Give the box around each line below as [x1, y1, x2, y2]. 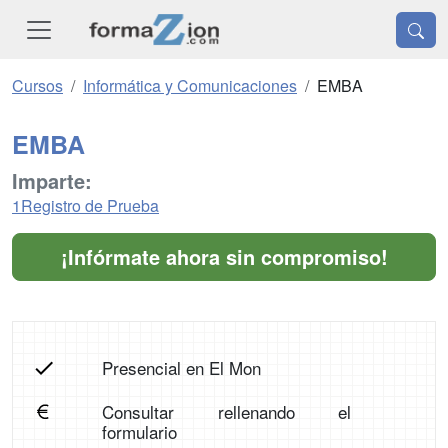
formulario [101, 419, 177, 445]
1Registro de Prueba [12, 194, 159, 218]
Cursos [12, 74, 63, 98]
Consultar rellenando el [101, 399, 352, 425]
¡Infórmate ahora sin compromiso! [60, 242, 388, 272]
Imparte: [12, 166, 92, 196]
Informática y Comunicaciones [83, 74, 297, 98]
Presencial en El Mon [101, 355, 261, 381]
